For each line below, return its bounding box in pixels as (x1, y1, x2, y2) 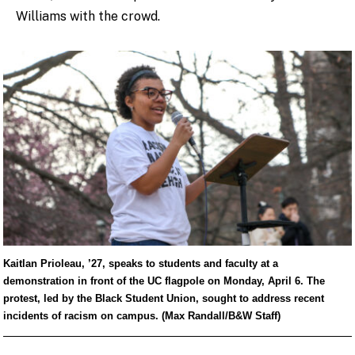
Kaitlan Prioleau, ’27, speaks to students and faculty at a (2, 257, 278, 269)
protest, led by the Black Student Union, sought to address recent (2, 292, 324, 304)
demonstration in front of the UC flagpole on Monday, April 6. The (2, 274, 325, 287)
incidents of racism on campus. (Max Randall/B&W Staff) (2, 309, 281, 322)
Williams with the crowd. (16, 8, 160, 24)
